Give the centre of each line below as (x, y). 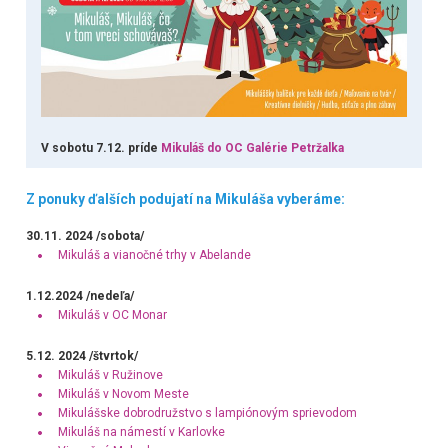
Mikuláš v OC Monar (112, 315)
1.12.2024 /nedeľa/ (79, 296)
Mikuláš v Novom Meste (123, 394)
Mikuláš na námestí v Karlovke (141, 432)
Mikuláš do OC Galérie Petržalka (252, 148)
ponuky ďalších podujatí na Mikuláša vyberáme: (189, 199)
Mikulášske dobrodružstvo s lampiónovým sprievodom (207, 413)
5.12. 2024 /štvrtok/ (84, 356)
